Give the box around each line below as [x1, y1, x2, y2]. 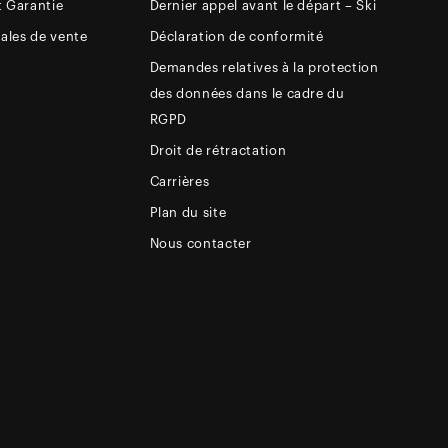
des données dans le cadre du [149, 87, 345, 101]
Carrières [149, 175, 210, 189]
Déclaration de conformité [149, 30, 324, 44]
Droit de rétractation [149, 144, 287, 158]
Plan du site [149, 206, 227, 220]
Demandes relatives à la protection [149, 61, 379, 75]
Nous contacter [149, 237, 252, 251]
